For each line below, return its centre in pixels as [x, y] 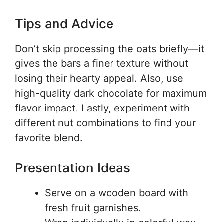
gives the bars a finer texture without [102, 63]
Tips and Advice [64, 23]
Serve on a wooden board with [116, 193]
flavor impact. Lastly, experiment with [102, 108]
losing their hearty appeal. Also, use [99, 78]
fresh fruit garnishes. [93, 207]
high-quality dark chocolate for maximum [111, 93]
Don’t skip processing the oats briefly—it [110, 48]
